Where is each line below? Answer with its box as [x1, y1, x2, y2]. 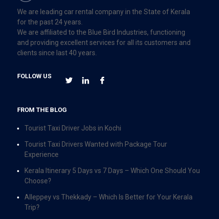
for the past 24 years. [17, 18, 83, 26]
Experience [24, 150, 59, 158]
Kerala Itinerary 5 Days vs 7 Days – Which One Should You [24, 166, 200, 175]
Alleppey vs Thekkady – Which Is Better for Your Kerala [24, 193, 193, 201]
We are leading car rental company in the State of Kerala [17, 7, 190, 16]
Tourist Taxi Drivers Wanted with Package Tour [24, 140, 167, 148]
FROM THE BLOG [17, 106, 67, 113]
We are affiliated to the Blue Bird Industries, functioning [17, 28, 185, 36]
